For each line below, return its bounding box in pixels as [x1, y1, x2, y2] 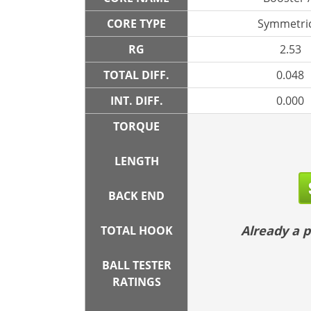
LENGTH [114, 153, 159, 169]
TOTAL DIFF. [103, 67, 169, 83]
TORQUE [113, 119, 160, 134]
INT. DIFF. [110, 93, 163, 108]
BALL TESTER [101, 258, 171, 273]
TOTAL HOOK [100, 223, 173, 238]
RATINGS [112, 274, 161, 289]
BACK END [108, 188, 165, 203]
